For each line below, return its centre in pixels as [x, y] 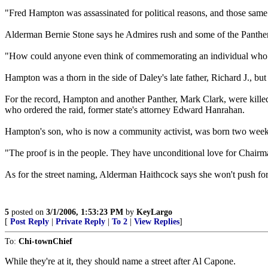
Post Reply [30, 222]
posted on [28, 212]
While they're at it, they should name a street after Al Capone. [120, 261]
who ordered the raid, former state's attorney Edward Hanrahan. [125, 110]
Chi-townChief [45, 241]
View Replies [157, 222]
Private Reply [80, 222]
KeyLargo [154, 212]
